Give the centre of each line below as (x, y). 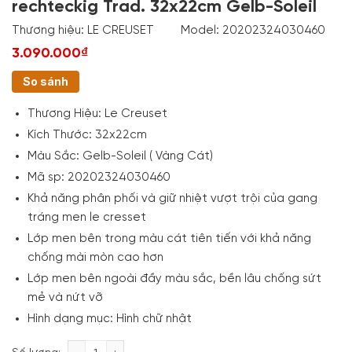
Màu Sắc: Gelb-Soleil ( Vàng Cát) (120, 156)
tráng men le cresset (86, 217)
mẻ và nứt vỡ (65, 297)
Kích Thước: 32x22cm (87, 135)
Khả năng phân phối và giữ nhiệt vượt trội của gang (172, 198)
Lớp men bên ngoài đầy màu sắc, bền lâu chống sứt (174, 279)
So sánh (46, 81)
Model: (202, 30)
